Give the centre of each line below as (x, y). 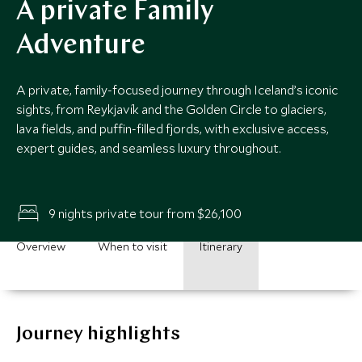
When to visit (133, 246)
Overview (41, 246)
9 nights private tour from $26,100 (145, 213)
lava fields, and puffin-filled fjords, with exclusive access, (173, 128)
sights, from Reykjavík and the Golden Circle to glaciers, (171, 109)
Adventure (81, 46)
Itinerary (221, 246)
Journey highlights (98, 335)
